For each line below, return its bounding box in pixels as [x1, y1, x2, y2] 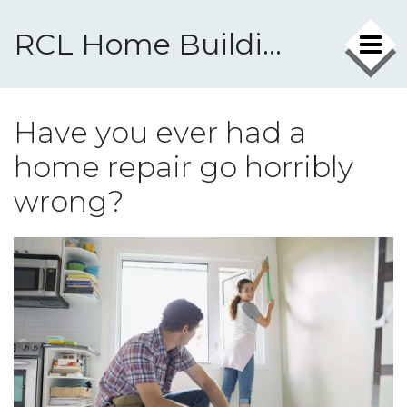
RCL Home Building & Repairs [263, 26, 282, 62]
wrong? [14, 184, 124, 219]
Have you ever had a [14, 114, 306, 150]
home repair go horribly [14, 149, 353, 184]
